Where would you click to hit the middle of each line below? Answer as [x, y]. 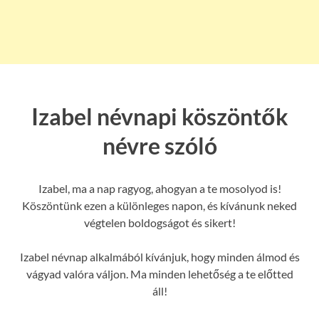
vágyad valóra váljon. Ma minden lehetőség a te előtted [159, 274]
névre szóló [159, 145]
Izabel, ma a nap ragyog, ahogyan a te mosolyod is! [159, 189]
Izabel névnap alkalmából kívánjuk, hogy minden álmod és [159, 257]
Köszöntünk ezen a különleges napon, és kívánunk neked [159, 206]
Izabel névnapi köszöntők [159, 116]
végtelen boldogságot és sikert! [159, 223]
